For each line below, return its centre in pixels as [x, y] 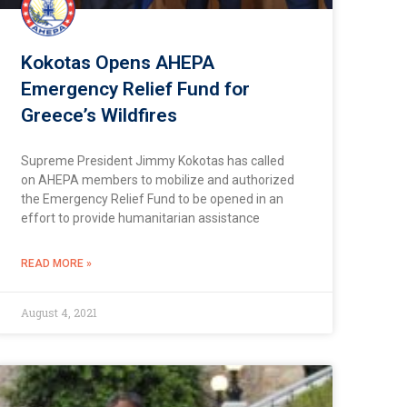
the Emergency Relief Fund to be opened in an [152, 199]
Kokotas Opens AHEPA [117, 63]
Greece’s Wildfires [99, 116]
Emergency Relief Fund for [135, 89]
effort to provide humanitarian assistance [140, 218]
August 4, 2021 [59, 313]
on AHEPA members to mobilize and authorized [157, 180]
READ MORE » [56, 264]
